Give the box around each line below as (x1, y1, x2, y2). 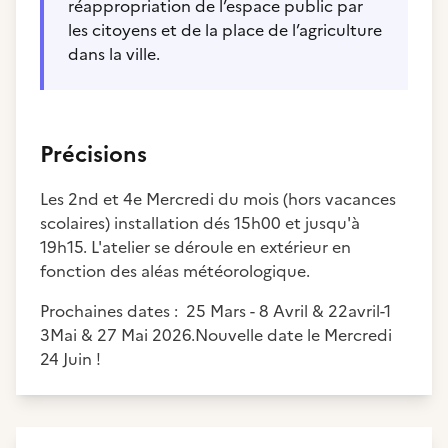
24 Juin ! (40, 347, 101, 371)
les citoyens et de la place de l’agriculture (68, 18, 382, 42)
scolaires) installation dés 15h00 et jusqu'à (40, 211, 360, 235)
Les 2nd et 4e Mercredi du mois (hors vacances (40, 187, 396, 211)
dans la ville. (68, 42, 160, 66)
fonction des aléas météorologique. (40, 259, 314, 283)
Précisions (40, 138, 147, 171)
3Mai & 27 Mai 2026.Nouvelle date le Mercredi (40, 323, 392, 347)
